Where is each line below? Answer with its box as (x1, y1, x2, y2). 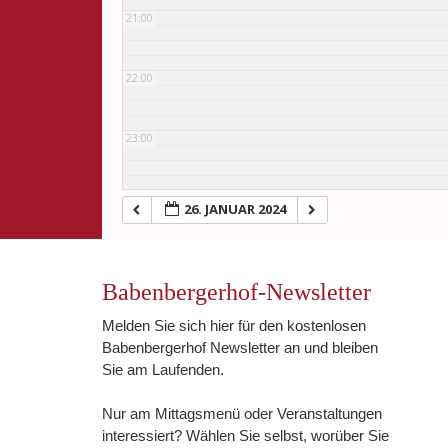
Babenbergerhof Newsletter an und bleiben (102, 339, 378, 356)
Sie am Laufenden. (102, 361, 224, 378)
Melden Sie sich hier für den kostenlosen (102, 317, 366, 334)
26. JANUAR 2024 (184, 200, 287, 218)
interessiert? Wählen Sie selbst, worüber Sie (102, 427, 389, 444)
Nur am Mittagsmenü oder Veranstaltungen (102, 405, 382, 422)
